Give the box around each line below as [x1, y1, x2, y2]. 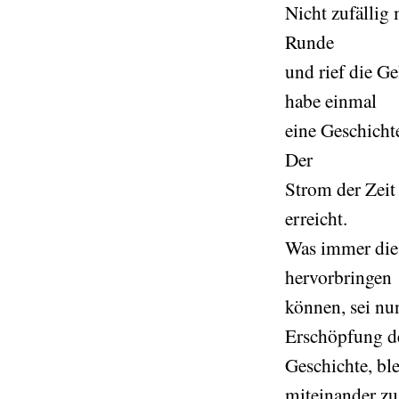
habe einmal [285, 87, 377, 113]
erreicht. [285, 205, 347, 231]
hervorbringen [285, 264, 392, 289]
